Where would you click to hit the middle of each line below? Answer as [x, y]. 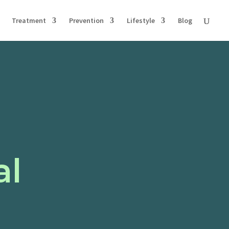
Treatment [29, 20]
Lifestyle [141, 20]
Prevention [86, 20]
